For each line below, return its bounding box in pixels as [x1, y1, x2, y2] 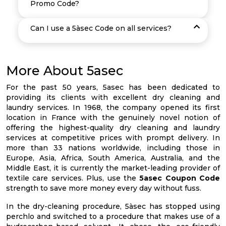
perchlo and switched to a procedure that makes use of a [6, 212, 220, 221]
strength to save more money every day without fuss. [6, 184, 201, 193]
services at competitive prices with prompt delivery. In [6, 133, 220, 142]
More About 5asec [6, 63, 123, 78]
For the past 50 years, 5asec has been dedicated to [6, 83, 220, 92]
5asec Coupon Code [139, 174, 220, 183]
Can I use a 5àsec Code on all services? [30, 24, 172, 33]
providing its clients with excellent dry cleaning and [6, 93, 220, 102]
